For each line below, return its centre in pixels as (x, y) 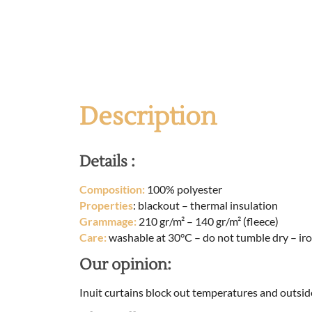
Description (148, 117)
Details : (107, 162)
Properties (106, 205)
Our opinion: (125, 265)
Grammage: (108, 221)
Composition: (112, 189)
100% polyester (184, 189)
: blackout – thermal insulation (205, 205)
